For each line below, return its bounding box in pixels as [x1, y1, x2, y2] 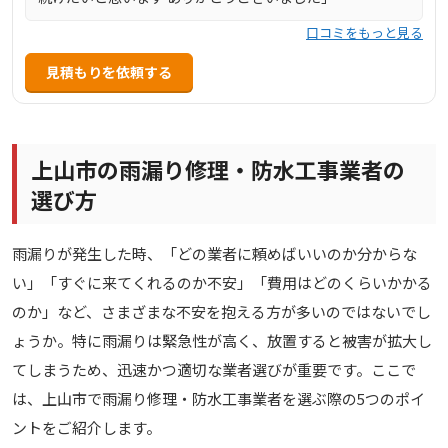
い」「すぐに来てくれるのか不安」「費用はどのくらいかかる [12, 272, 432, 294]
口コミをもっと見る [306, 22, 423, 42]
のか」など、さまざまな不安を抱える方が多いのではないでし [12, 301, 431, 323]
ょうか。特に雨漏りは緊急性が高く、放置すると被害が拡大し [12, 330, 432, 352]
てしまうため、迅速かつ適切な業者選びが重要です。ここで [12, 359, 416, 381]
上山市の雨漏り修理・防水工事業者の [31, 152, 405, 185]
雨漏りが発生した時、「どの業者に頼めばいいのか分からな [12, 243, 417, 265]
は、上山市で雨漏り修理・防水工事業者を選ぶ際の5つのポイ [12, 388, 425, 410]
